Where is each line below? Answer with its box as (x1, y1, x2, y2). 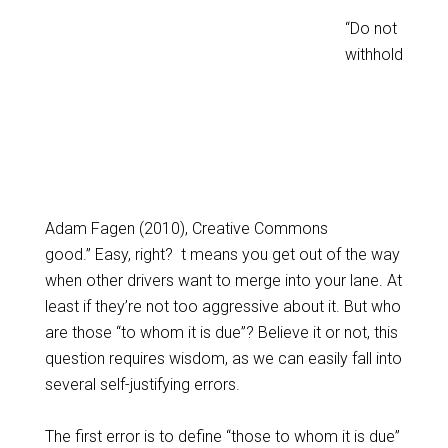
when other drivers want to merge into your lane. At (44, 271, 402, 290)
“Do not (344, 19, 397, 38)
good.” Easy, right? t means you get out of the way (44, 245, 400, 264)
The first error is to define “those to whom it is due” (44, 427, 400, 446)
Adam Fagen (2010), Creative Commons (44, 219, 328, 238)
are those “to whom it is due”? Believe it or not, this (44, 323, 398, 342)
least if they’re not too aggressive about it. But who (44, 297, 401, 316)
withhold (344, 45, 403, 64)
